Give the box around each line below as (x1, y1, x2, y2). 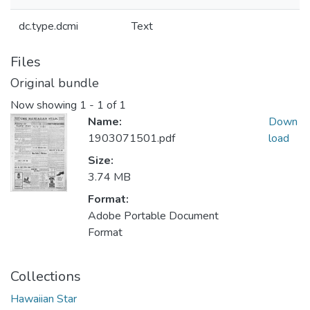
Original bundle (10, 75, 99, 91)
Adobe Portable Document (88, 208, 219, 224)
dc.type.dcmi (19, 19, 78, 34)
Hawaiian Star (10, 291, 77, 307)
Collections (10, 267, 81, 286)
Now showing (10, 98, 80, 113)
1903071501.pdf (88, 131, 175, 147)
